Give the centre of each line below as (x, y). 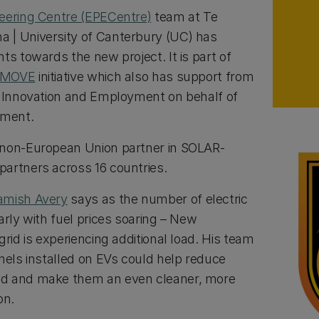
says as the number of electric (157, 199)
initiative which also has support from (145, 77)
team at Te (184, 17)
